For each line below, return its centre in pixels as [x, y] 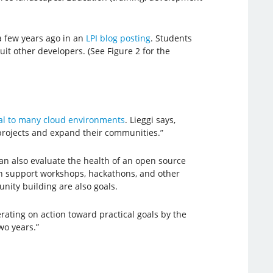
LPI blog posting [118, 38]
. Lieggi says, [150, 119]
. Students [171, 38]
